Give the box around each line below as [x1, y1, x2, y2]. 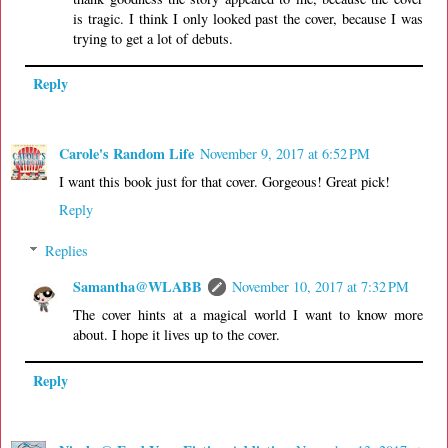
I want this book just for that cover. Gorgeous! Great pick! [59, 171, 390, 191]
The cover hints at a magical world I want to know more [73, 305, 423, 325]
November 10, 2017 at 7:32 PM [232, 277, 410, 297]
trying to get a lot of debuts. [73, 28, 234, 48]
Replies [45, 241, 89, 261]
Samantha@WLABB [73, 276, 203, 298]
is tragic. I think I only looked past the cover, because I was [73, 8, 423, 28]
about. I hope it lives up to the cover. [73, 325, 281, 345]
